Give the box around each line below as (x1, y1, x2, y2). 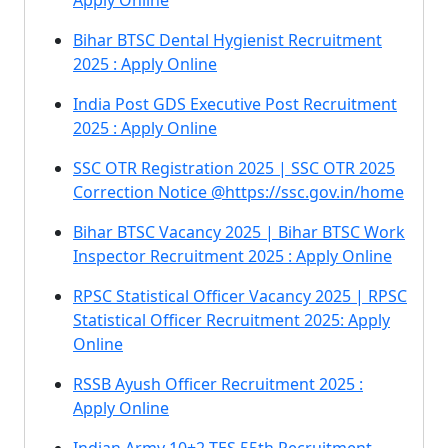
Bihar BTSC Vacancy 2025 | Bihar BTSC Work (73, 221, 405, 243)
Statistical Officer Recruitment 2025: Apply (73, 309, 390, 331)
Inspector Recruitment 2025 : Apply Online (73, 245, 392, 267)
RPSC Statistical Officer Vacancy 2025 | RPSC (73, 285, 407, 307)
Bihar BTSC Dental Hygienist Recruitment (73, 29, 382, 51)
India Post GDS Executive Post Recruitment (73, 93, 397, 115)
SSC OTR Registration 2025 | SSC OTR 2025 (73, 157, 395, 179)
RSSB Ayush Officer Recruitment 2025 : (73, 373, 363, 395)
